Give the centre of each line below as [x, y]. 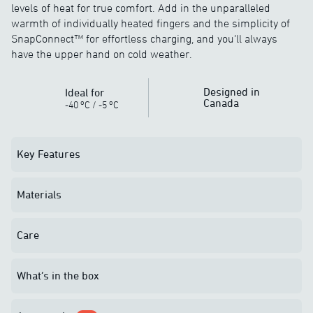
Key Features [49, 154]
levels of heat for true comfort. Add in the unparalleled [141, 8]
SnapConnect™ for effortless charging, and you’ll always [144, 38]
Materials [39, 194]
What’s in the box [58, 275]
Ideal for [85, 92]
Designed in [232, 92]
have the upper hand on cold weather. [102, 54]
